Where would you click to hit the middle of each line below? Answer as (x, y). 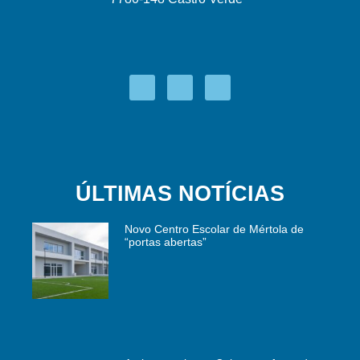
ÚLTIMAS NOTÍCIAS (180, 194)
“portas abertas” (165, 242)
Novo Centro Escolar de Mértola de (214, 229)
